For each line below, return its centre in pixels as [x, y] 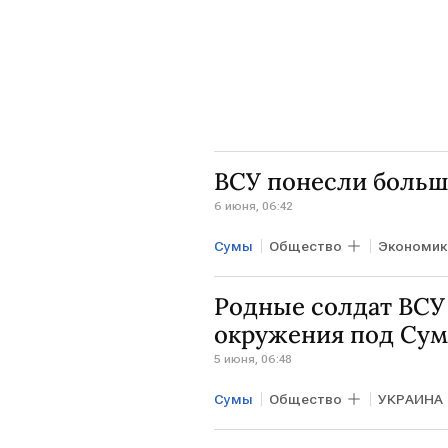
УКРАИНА [410, 398]
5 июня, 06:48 [253, 358]
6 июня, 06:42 [253, 205]
